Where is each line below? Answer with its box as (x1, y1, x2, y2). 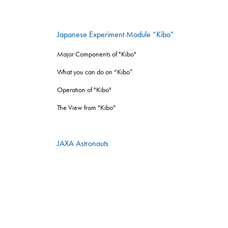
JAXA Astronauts (57, 137, 108, 149)
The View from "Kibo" (57, 102, 116, 112)
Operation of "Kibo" (57, 84, 111, 94)
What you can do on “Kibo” (57, 67, 133, 76)
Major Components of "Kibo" (57, 49, 136, 59)
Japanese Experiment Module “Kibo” (57, 28, 174, 40)
